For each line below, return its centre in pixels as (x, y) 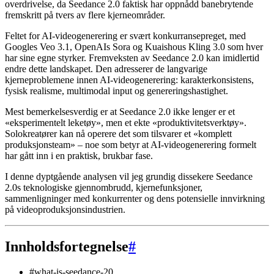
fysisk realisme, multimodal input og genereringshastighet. (117, 91)
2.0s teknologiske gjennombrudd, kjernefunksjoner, (104, 187)
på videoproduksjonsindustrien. (65, 209)
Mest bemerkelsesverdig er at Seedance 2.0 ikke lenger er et (120, 111)
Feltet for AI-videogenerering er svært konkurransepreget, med (125, 35)
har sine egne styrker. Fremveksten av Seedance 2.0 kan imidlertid (132, 57)
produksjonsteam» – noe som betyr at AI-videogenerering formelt (131, 144)
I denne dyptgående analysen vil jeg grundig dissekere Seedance (129, 176)
